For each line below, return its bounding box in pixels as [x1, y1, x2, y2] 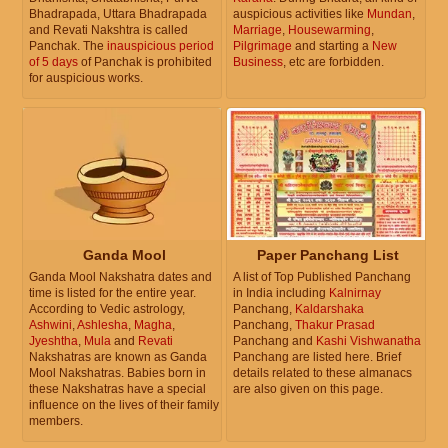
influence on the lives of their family [29, 398, 219, 413]
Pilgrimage [233, 38, 292, 53]
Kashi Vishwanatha [316, 334, 421, 349]
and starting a [292, 38, 372, 53]
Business [233, 54, 283, 69]
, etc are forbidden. [283, 54, 384, 69]
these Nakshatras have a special [29, 382, 206, 397]
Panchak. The [29, 38, 107, 53]
